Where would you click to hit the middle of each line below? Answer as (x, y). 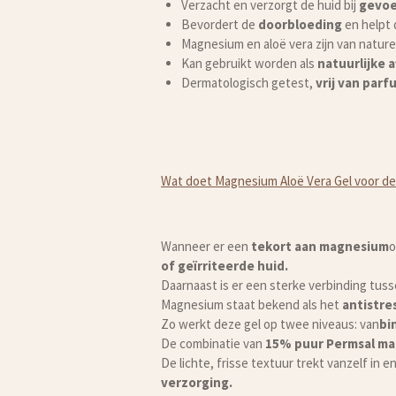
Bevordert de (219, 24)
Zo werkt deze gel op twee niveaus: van (270, 324)
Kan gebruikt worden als (249, 63)
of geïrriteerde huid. (225, 265)
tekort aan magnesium (320, 246)
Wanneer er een (206, 246)
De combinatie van (213, 343)
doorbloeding (300, 24)
